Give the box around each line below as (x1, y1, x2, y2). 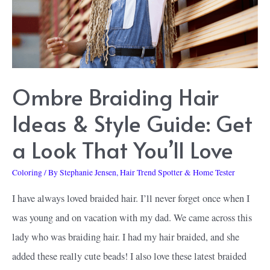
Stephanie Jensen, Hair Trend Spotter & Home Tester (60, 167, 235, 178)
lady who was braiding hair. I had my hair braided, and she (12, 230, 239, 243)
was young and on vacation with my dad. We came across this (12, 210, 252, 224)
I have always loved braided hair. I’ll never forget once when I (12, 191, 250, 205)
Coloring (12, 167, 42, 178)
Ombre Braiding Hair (12, 81, 219, 112)
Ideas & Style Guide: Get (12, 108, 253, 139)
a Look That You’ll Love (12, 134, 233, 165)
